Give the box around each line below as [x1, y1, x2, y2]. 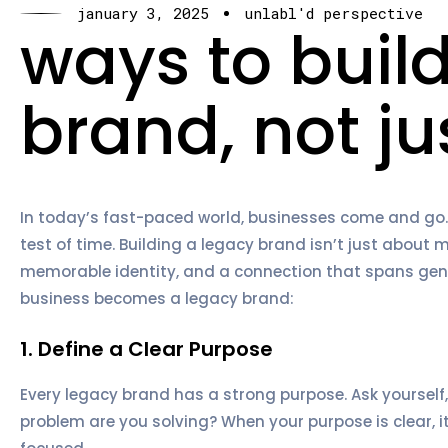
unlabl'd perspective [244, 3, 423, 24]
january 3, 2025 [77, 3, 209, 24]
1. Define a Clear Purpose [20, 334, 273, 363]
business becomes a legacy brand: [20, 287, 294, 309]
